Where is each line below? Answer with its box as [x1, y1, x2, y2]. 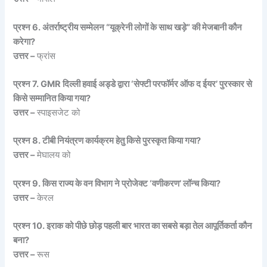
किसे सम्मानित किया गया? [13, 93, 91, 104]
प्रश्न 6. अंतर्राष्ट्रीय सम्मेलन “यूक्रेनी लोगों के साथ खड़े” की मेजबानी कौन [13, 21, 243, 33]
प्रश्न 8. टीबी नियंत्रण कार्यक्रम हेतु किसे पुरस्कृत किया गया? [13, 135, 201, 147]
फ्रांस [35, 50, 56, 61]
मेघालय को [35, 150, 71, 161]
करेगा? [13, 36, 36, 47]
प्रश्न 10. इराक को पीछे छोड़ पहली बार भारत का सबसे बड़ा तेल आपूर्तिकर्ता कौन [13, 221, 253, 232]
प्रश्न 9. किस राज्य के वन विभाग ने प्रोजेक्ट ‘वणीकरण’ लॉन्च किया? [13, 178, 221, 189]
